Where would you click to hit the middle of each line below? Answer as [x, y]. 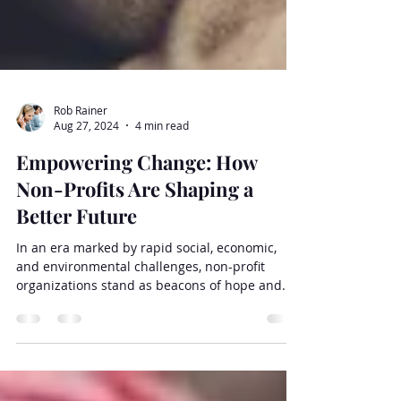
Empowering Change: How [137, 260]
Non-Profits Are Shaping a [135, 287]
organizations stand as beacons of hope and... [154, 384]
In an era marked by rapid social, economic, [146, 346]
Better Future [77, 314]
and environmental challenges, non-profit [141, 365]
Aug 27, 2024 [86, 224]
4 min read [162, 224]
